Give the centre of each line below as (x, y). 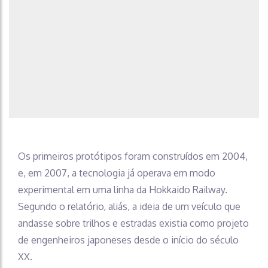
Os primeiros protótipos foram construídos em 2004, (133, 156)
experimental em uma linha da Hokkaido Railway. (123, 190)
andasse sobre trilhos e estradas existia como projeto (133, 223)
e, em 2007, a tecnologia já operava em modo (117, 173)
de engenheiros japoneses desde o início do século (128, 240)
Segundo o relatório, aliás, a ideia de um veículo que (129, 207)
